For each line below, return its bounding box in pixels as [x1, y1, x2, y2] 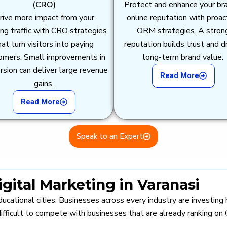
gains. [34, 78, 54, 90]
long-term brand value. [143, 52, 223, 63]
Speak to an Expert [77, 131, 143, 142]
